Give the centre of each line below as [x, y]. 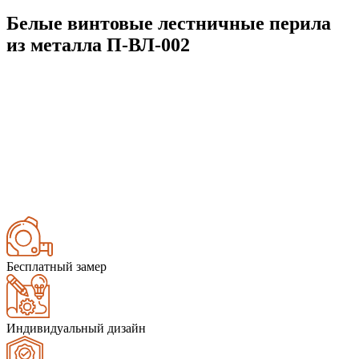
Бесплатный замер [56, 266]
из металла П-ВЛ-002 [98, 44]
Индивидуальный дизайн [76, 328]
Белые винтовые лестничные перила [169, 23]
